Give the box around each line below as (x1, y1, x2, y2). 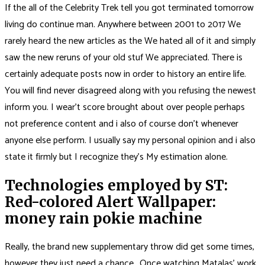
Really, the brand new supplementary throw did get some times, (5, 238, 254, 255)
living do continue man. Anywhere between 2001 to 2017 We (5, 16, 241, 33)
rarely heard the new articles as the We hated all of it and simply (5, 33, 256, 49)
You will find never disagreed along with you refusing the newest (5, 82, 256, 99)
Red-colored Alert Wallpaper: (5, 192, 216, 211)
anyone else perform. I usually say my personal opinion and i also (5, 132, 256, 148)
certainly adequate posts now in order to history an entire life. (5, 66, 246, 82)
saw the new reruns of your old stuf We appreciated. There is (5, 49, 243, 66)
